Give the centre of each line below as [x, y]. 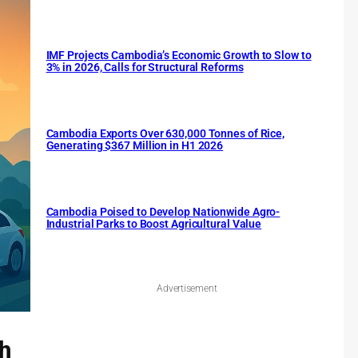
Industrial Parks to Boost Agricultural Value [154, 224]
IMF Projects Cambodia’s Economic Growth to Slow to [179, 56]
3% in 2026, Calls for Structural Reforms [145, 68]
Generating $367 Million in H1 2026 [135, 146]
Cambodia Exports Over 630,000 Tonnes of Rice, [165, 134]
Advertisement [187, 289]
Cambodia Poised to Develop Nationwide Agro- [163, 212]
